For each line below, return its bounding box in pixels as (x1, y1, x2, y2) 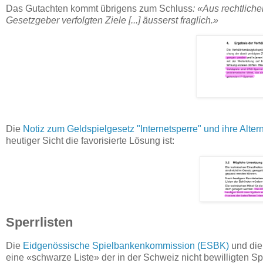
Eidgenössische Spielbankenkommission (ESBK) (23, 240, 229, 251)
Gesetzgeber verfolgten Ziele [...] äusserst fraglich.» (6, 15, 218, 25)
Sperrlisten (6, 214, 73, 230)
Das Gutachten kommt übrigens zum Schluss (6, 3, 193, 14)
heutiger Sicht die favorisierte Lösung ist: (6, 136, 174, 146)
